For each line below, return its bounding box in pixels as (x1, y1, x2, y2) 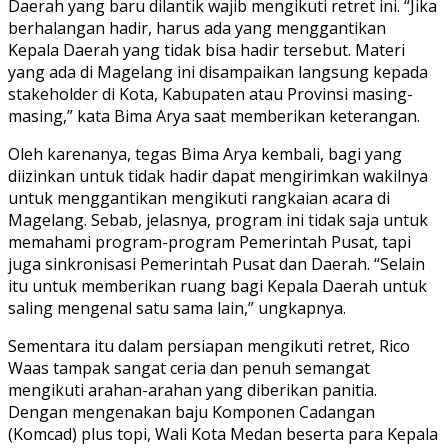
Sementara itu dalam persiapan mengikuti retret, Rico (8, 334, 410, 357)
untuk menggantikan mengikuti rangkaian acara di (8, 186, 390, 209)
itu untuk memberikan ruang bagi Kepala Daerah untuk (8, 274, 427, 297)
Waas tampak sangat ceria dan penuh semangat (8, 356, 370, 379)
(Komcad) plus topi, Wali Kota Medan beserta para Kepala (8, 422, 438, 445)
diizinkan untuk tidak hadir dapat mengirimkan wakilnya (8, 164, 428, 187)
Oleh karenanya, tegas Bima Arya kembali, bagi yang (8, 142, 402, 165)
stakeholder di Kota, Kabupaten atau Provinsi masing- (8, 82, 413, 105)
